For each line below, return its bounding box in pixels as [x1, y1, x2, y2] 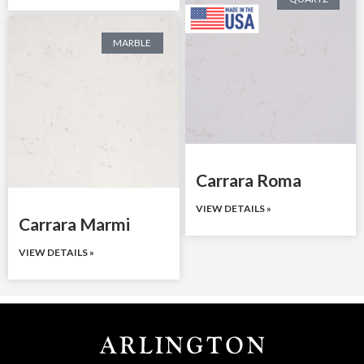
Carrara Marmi [19, 213, 130, 234]
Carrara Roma [195, 169, 301, 190]
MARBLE [113, 36, 152, 49]
